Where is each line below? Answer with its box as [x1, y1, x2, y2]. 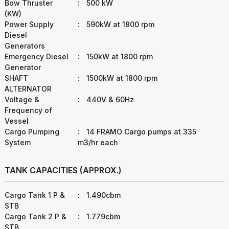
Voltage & [5, 95, 39, 104]
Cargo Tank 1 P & [5, 191, 65, 199]
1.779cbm [84, 212, 121, 221]
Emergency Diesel [5, 52, 68, 61]
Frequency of [5, 106, 52, 114]
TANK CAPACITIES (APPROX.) [5, 165, 122, 175]
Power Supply [5, 20, 54, 29]
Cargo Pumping [5, 127, 59, 136]
